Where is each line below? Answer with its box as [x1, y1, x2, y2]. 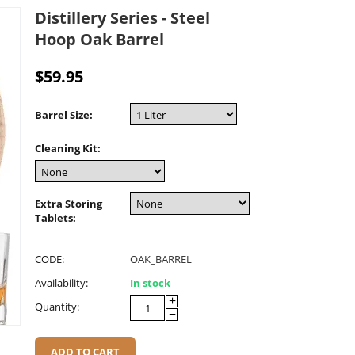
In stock [130, 276, 170, 291]
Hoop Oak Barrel [35, 28, 164, 50]
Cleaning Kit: [35, 140, 101, 155]
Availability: [35, 276, 88, 291]
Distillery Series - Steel [35, 6, 210, 29]
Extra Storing [35, 197, 102, 212]
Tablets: [35, 211, 76, 226]
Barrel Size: [35, 107, 93, 122]
